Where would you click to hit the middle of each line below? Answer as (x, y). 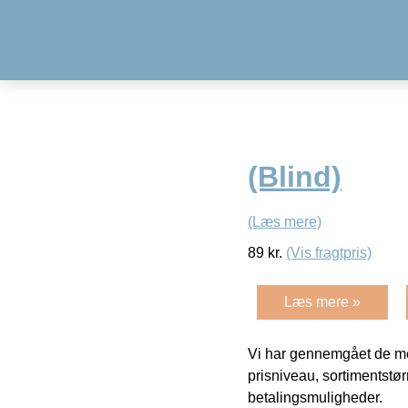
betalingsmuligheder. (315, 397)
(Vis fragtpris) (329, 252)
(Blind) (295, 177)
